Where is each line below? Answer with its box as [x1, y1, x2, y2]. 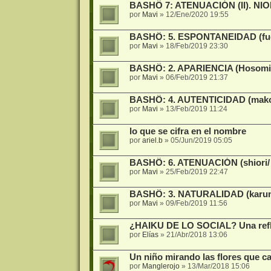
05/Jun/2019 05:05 [170, 135, 232, 145]
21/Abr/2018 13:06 [166, 230, 227, 239]
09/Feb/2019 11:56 [165, 198, 227, 207]
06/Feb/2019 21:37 [165, 73, 228, 82]
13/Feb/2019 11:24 [165, 104, 227, 113]
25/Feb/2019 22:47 [165, 167, 228, 176]
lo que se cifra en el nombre [129, 126, 246, 136]
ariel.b [142, 135, 163, 145]
